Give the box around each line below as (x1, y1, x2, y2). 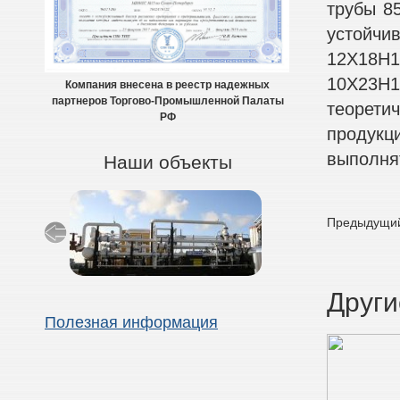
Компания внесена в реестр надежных (65, 79, 270, 92)
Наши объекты (103, 152, 232, 173)
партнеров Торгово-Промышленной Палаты (51, 95, 284, 108)
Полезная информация (45, 313, 218, 332)
